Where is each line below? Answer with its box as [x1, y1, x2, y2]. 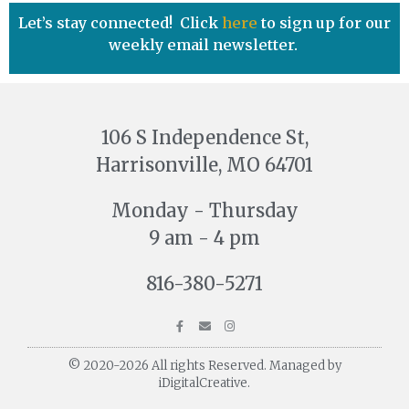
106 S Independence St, [100, 126, 309, 150]
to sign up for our [261, 14, 391, 33]
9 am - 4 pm [149, 226, 260, 250]
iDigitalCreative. [159, 375, 250, 392]
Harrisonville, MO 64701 [96, 153, 313, 177]
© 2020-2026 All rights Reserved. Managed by [68, 358, 341, 374]
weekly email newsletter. [108, 36, 301, 55]
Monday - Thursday [110, 199, 299, 223]
